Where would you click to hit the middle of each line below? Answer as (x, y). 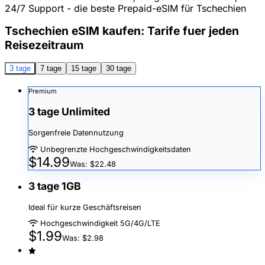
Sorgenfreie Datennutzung (76, 132)
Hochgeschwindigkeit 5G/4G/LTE (99, 224)
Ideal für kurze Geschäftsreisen (85, 207)
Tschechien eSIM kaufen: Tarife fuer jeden (122, 30)
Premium (43, 91)
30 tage (119, 68)
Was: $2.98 (83, 238)
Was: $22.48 (93, 164)
